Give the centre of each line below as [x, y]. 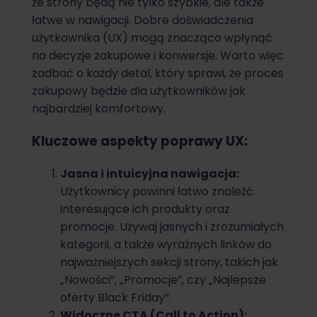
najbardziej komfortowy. [99, 109]
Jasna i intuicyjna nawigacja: [150, 173]
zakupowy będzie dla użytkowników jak [139, 91]
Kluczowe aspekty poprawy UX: [140, 141]
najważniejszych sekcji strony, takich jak [169, 262]
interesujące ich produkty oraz [145, 209]
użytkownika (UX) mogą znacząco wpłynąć [152, 38]
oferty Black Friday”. [116, 297]
